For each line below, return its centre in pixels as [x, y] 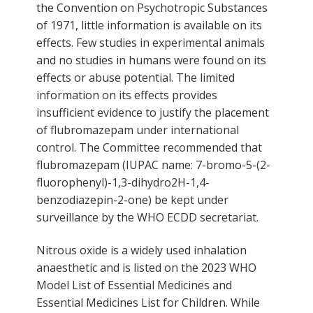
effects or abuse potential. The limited [136, 77]
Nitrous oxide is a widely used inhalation [141, 250]
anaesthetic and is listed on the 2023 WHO [146, 267]
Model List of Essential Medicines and [134, 285]
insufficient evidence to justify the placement [153, 112]
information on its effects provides [127, 95]
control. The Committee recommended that [149, 147]
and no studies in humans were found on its [151, 60]
